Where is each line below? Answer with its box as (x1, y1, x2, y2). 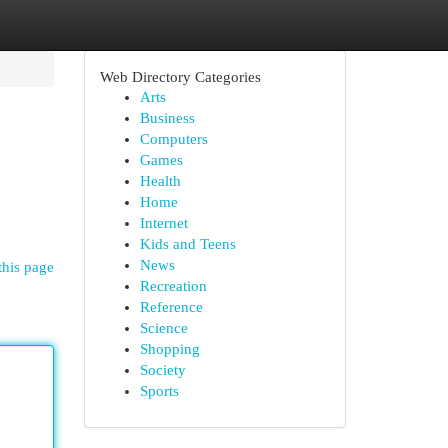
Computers (139, 131, 208, 147)
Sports (139, 383, 179, 399)
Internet (139, 215, 188, 231)
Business (139, 110, 195, 126)
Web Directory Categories (99, 68, 261, 85)
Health (139, 173, 181, 189)
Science (139, 320, 188, 336)
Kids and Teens (139, 236, 236, 252)
